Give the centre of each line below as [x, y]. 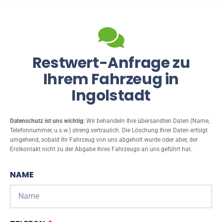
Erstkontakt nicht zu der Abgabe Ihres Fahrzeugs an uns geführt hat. [101, 149]
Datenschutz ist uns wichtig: [47, 121]
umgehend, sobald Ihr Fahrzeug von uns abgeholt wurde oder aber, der [104, 139]
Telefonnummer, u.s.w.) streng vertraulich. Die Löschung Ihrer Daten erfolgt [109, 130]
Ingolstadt [111, 95]
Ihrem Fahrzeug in [111, 79]
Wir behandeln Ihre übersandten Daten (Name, [147, 121]
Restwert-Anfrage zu [111, 63]
